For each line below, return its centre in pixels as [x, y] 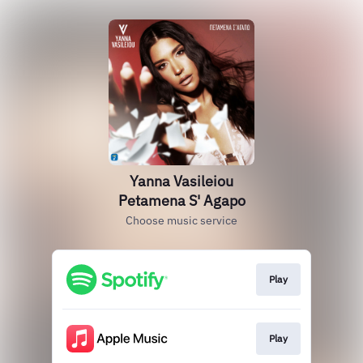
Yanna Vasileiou [181, 181]
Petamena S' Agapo [181, 201]
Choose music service [181, 220]
